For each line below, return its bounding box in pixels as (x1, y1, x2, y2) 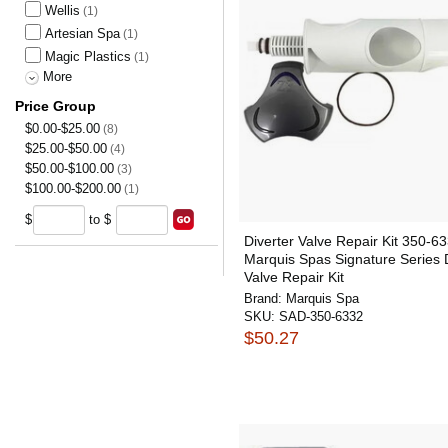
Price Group (15, 98, 96, 114)
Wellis (45, 3, 80, 18)
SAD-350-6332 (279, 309, 363, 324)
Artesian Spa (45, 26, 120, 41)
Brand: (244, 291, 286, 306)
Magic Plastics (45, 49, 131, 64)
